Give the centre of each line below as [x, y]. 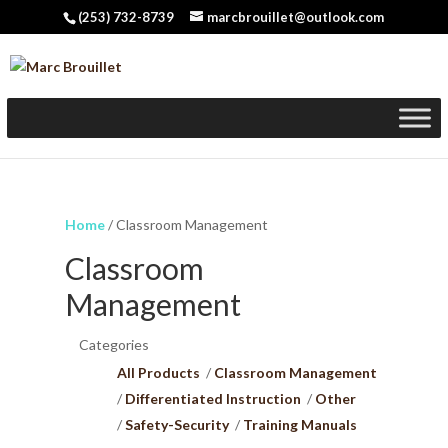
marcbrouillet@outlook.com [296, 16]
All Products [158, 372]
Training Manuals [299, 424]
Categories [113, 344]
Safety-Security [176, 424]
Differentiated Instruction [212, 398]
